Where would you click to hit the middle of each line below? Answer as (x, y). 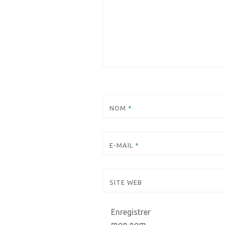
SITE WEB (126, 183)
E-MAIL (122, 145)
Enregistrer (131, 212)
